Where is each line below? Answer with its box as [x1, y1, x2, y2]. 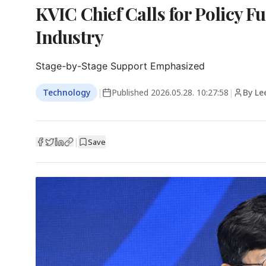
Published [112, 87, 151, 98]
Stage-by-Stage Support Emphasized [36, 60, 205, 72]
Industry [36, 25, 103, 49]
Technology [43, 87, 90, 98]
